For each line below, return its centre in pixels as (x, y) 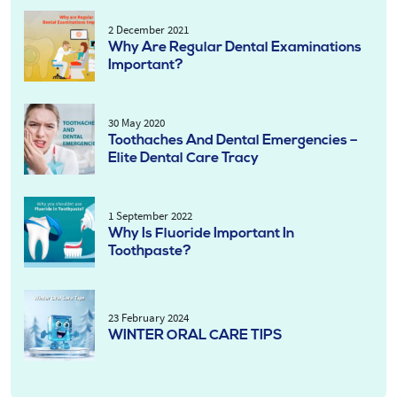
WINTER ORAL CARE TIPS (195, 336)
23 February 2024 (148, 318)
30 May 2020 (136, 123)
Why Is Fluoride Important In (201, 234)
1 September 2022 (150, 216)
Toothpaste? (150, 252)
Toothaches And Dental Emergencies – (233, 141)
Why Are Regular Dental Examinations (235, 48)
